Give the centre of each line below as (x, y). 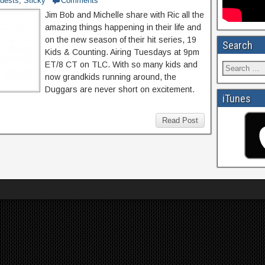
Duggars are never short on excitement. (120, 89)
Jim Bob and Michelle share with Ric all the (125, 15)
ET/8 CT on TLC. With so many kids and (121, 64)
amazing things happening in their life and (123, 27)
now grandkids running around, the (111, 77)
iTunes (237, 98)
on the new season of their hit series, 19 (121, 40)
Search (237, 45)
